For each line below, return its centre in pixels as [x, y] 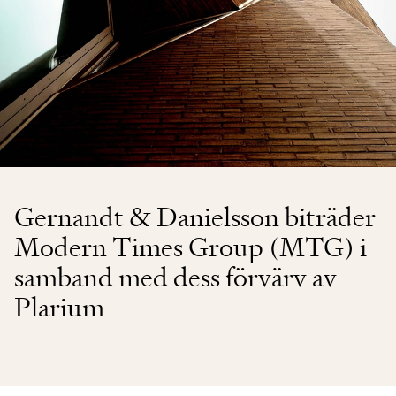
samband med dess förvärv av [175, 277]
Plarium [59, 307]
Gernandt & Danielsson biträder [195, 217]
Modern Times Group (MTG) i [190, 247]
